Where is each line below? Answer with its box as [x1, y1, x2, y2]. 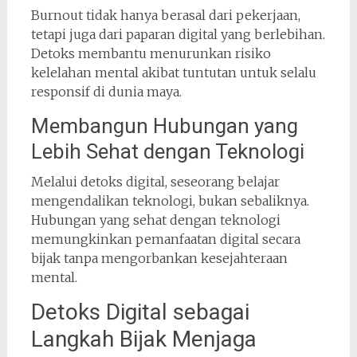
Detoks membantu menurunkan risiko [30, 45, 271, 61]
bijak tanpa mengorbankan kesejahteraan [30, 250, 288, 266]
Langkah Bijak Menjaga [30, 326, 257, 352]
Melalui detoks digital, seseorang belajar [30, 174, 280, 190]
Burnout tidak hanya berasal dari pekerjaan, [30, 7, 300, 23]
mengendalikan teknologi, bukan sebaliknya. [30, 193, 309, 209]
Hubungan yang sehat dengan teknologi [30, 212, 280, 228]
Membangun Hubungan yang [30, 114, 298, 138]
